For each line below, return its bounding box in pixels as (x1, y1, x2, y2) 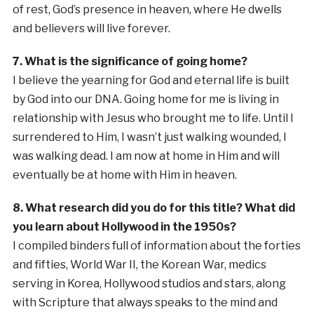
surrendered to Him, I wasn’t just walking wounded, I (12, 130, 287, 144)
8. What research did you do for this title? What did (12, 200, 295, 214)
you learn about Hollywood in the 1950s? (12, 219, 236, 233)
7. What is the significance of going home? (12, 54, 247, 68)
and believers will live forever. (12, 21, 170, 35)
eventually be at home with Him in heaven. (12, 168, 237, 182)
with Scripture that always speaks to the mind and (12, 295, 278, 309)
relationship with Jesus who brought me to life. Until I (12, 111, 294, 125)
